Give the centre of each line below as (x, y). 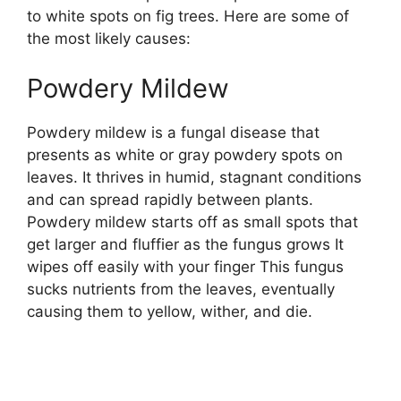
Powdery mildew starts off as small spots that (192, 222)
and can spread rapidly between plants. (170, 199)
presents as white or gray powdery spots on (185, 154)
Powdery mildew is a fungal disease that (173, 132)
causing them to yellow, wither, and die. (170, 311)
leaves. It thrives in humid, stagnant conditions (194, 177)
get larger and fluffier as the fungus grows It (185, 244)
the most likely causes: (109, 39)
